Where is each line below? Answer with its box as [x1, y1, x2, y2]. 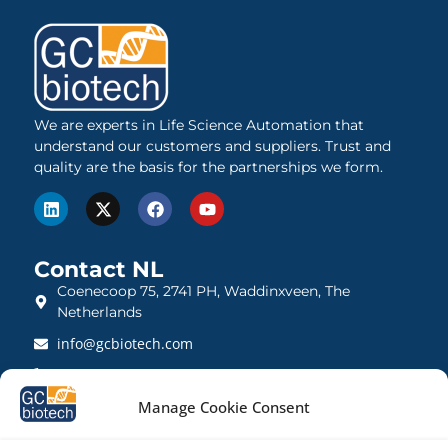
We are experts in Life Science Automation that [34, 116, 365, 135]
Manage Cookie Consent [138, 397, 310, 417]
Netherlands [56, 303, 142, 322]
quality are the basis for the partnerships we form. [34, 158, 384, 177]
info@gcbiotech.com [56, 334, 193, 354]
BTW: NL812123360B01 [56, 396, 212, 415]
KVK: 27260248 [56, 427, 161, 446]
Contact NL [34, 256, 164, 284]
